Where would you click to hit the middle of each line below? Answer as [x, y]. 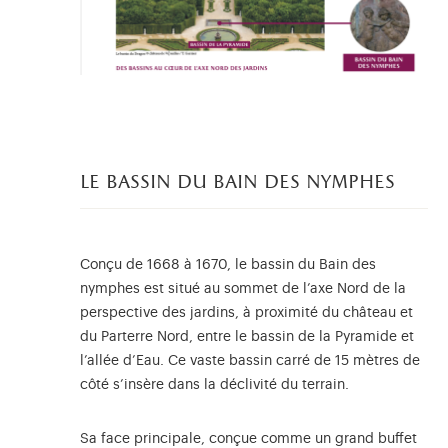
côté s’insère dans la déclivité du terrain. [214, 385]
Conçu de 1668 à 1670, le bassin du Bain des [228, 265]
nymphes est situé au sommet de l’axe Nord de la [243, 289]
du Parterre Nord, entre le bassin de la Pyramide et [247, 337]
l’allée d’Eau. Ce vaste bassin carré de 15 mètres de [250, 361]
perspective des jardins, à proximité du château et [246, 313]
